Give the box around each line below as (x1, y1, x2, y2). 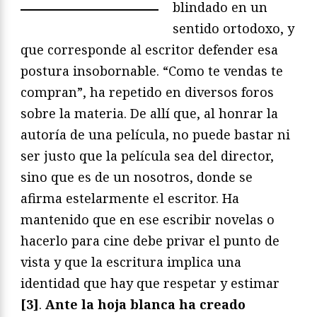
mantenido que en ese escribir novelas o (21, 210, 275, 228)
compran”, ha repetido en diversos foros (21, 83, 274, 100)
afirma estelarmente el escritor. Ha (21, 189, 239, 207)
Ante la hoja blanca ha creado (45, 295, 246, 313)
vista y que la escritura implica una (21, 253, 241, 270)
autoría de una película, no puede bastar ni (21, 125, 290, 143)
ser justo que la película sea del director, (21, 146, 274, 164)
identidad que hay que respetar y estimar (21, 274, 279, 292)
